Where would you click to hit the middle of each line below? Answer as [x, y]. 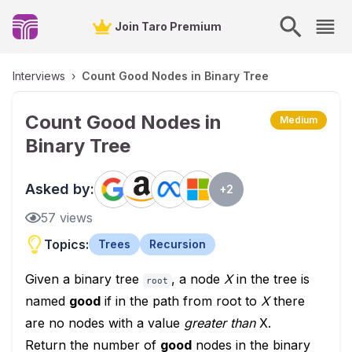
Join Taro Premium [168, 26]
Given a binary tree [84, 279]
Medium [299, 120]
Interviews [39, 76]
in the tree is [271, 279]
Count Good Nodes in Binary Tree [175, 76]
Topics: [66, 244]
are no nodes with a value [104, 323]
